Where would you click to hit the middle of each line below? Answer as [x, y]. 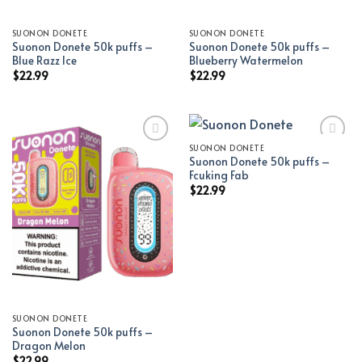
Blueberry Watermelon [246, 61]
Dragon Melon [48, 346]
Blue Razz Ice [44, 61]
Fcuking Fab [219, 175]
